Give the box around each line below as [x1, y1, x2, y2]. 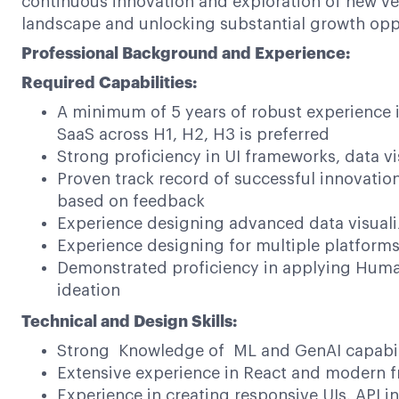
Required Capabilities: [21, 75, 197, 91]
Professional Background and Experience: [21, 45, 350, 61]
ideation [57, 282, 120, 298]
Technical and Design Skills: [21, 313, 237, 330]
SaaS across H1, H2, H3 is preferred [57, 126, 330, 142]
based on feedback [57, 193, 205, 209]
